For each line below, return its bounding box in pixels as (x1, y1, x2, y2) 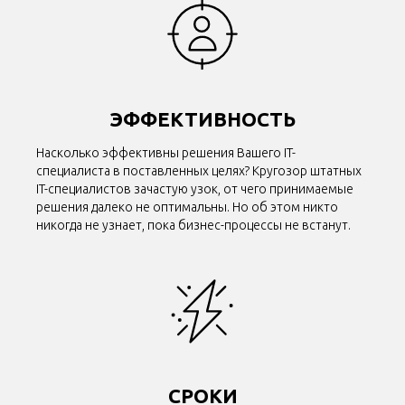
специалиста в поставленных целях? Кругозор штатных (36, 164, 362, 179)
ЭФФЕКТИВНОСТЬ (109, 108, 296, 131)
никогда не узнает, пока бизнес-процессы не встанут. (36, 218, 351, 233)
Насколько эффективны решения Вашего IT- (36, 146, 296, 161)
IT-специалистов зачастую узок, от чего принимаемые (36, 182, 353, 197)
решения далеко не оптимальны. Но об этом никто (36, 200, 338, 215)
